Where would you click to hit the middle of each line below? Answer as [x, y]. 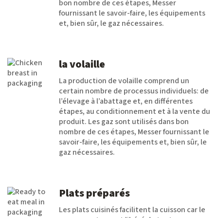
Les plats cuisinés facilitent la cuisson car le [132, 210]
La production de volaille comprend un [124, 81]
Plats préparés [94, 193]
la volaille [82, 64]
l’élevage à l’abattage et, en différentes [126, 101]
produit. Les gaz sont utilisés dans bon [124, 122]
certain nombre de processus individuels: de [134, 91]
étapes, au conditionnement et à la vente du [135, 111]
